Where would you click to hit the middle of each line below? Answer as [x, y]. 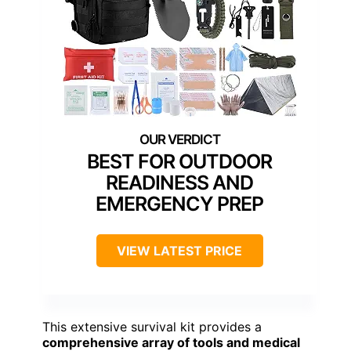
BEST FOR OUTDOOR [179, 162]
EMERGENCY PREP [179, 204]
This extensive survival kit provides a [152, 327]
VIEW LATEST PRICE [179, 251]
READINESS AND [179, 183]
